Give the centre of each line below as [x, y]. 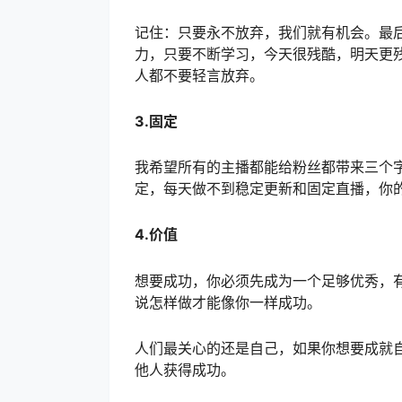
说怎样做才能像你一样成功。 [228, 302]
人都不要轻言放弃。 [199, 75]
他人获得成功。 [185, 369]
